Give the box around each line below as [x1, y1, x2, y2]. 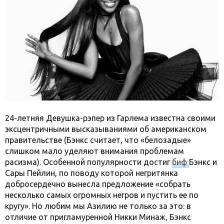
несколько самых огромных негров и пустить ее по [5, 190, 198, 199]
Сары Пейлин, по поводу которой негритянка [5, 168, 178, 177]
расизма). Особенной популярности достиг [5, 157, 172, 166]
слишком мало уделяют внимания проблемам [5, 146, 184, 155]
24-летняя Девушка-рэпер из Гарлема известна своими [5, 113, 215, 122]
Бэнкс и [189, 157, 217, 166]
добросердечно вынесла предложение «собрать [5, 179, 190, 188]
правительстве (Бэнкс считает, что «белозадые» [5, 135, 191, 144]
